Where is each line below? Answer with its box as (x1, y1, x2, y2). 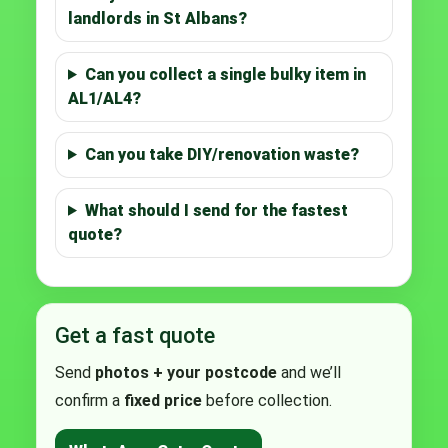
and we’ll (277, 362, 341, 382)
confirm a (55, 390, 124, 410)
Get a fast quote (55, 322, 215, 348)
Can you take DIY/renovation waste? (84, 144, 359, 164)
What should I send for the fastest (84, 200, 348, 220)
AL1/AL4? (68, 88, 141, 108)
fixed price (124, 390, 202, 410)
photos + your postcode (95, 362, 277, 382)
